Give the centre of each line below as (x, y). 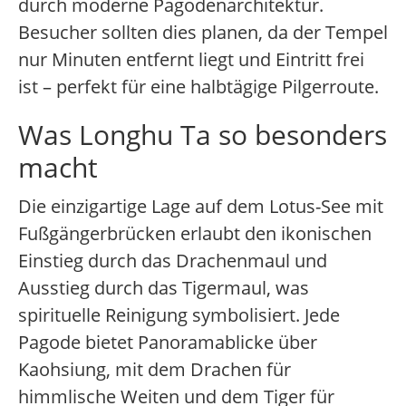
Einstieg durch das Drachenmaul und (173, 261)
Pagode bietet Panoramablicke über (168, 343)
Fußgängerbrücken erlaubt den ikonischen (195, 234)
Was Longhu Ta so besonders (203, 135)
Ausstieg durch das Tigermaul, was (164, 288)
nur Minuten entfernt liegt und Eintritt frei (191, 60)
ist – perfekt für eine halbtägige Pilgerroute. (198, 87)
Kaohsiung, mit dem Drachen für (155, 370)
